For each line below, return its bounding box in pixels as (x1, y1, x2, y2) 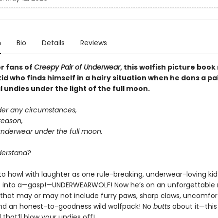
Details (41, 38, 65, 48)
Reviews (80, 38, 107, 48)
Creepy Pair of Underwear (34, 62, 120, 72)
